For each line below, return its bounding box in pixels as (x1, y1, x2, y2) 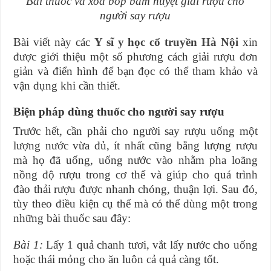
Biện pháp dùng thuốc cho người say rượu (13, 105, 225, 119)
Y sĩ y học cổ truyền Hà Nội (94, 36, 238, 49)
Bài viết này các (13, 36, 94, 49)
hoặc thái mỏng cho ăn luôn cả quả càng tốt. (13, 253, 220, 266)
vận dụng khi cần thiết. (13, 79, 121, 93)
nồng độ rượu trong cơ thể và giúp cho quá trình (13, 168, 258, 181)
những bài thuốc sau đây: (13, 212, 131, 225)
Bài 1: (13, 238, 43, 252)
